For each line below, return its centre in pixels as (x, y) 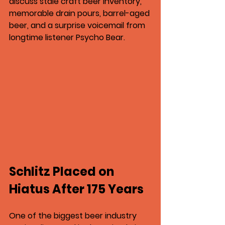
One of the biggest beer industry (74, 216)
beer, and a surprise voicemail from (78, 25)
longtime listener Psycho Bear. (67, 37)
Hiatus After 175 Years (76, 189)
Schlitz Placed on (63, 172)
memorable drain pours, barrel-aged (80, 13)
